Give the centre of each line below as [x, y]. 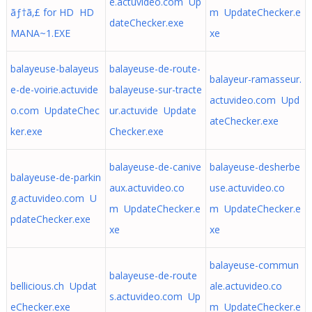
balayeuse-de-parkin [55, 177]
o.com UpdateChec [55, 110]
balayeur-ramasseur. [255, 79]
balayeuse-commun [254, 265]
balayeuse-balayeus [54, 69]
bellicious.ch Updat [53, 286]
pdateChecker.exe [50, 219]
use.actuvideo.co [247, 188]
